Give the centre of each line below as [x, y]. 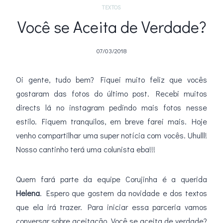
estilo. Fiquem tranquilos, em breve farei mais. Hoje [111, 121]
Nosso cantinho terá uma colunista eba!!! [86, 149]
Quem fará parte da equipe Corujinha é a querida [111, 179]
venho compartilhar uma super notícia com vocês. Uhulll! [111, 135]
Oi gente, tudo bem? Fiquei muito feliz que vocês [111, 80]
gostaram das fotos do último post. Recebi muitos [111, 94]
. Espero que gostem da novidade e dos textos [123, 193]
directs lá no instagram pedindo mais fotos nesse [111, 108]
